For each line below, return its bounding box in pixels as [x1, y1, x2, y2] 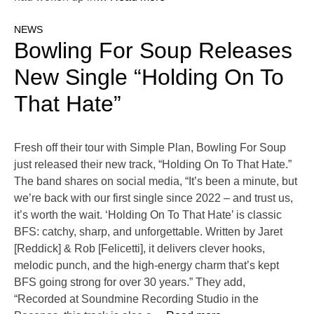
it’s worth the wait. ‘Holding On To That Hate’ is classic [14, 209, 282, 221]
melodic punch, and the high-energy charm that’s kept [14, 259, 279, 272]
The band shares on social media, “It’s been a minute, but [14, 175, 297, 188]
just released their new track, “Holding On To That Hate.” [14, 158, 292, 171]
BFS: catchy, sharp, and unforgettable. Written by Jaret [14, 226, 282, 238]
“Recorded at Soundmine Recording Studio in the [14, 293, 259, 306]
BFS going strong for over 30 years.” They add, [14, 276, 245, 289]
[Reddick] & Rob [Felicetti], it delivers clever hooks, [14, 243, 265, 255]
